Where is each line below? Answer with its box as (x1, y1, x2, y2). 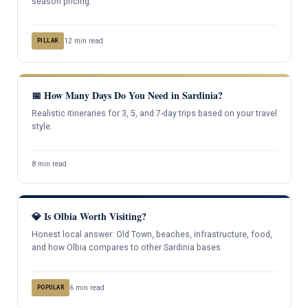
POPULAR (36, 283, 64, 291)
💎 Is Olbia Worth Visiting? (31, 209, 146, 224)
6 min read (69, 283, 104, 292)
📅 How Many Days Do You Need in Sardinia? (31, 87, 223, 102)
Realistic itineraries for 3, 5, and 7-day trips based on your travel (31, 108, 277, 118)
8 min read (31, 159, 67, 169)
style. (31, 121, 52, 131)
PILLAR (36, 36, 58, 44)
